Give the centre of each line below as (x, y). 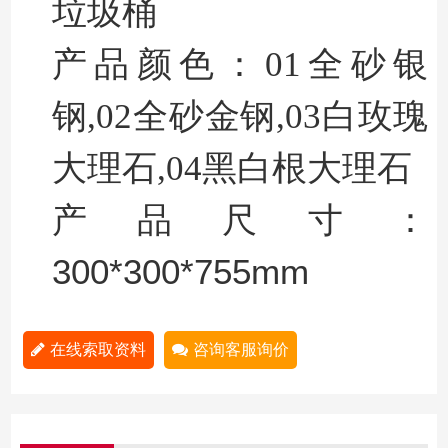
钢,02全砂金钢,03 (186, 116)
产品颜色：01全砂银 (240, 64)
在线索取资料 (97, 350)
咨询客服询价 (240, 350)
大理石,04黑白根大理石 (231, 168)
